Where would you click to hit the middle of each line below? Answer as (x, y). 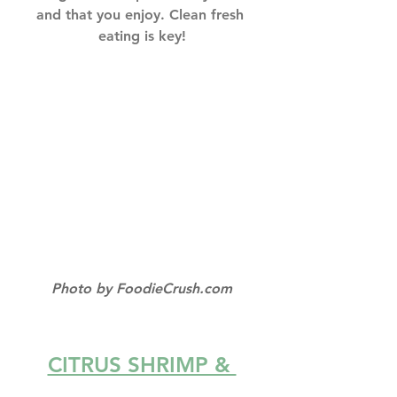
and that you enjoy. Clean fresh (142, 14)
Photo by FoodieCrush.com (142, 289)
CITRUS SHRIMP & (142, 365)
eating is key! (142, 35)
